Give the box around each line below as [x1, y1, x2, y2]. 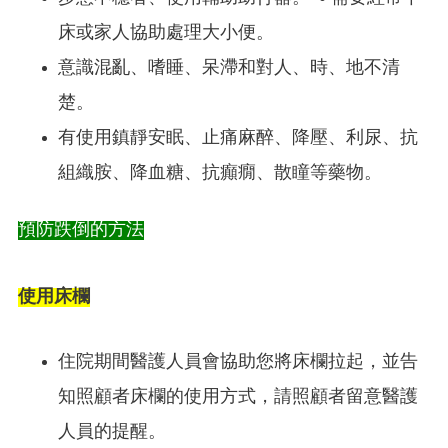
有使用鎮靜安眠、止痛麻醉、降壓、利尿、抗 [58, 128, 418, 148]
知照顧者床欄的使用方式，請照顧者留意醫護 [58, 387, 418, 407]
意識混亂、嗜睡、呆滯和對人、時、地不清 [58, 58, 400, 78]
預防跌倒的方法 [18, 220, 144, 240]
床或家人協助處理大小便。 [58, 23, 274, 43]
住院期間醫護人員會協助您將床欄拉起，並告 [58, 352, 418, 372]
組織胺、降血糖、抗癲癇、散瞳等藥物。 [58, 163, 382, 183]
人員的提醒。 [58, 422, 166, 442]
